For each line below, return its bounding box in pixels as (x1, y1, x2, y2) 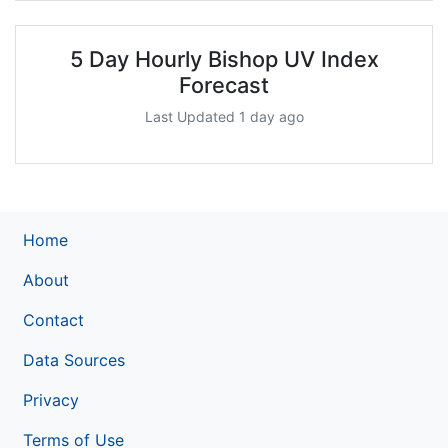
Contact (23, 309, 84, 330)
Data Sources (23, 349, 125, 370)
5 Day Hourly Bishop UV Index (69, 45, 379, 72)
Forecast (179, 71, 269, 98)
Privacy (23, 389, 79, 410)
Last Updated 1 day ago (144, 107, 304, 125)
